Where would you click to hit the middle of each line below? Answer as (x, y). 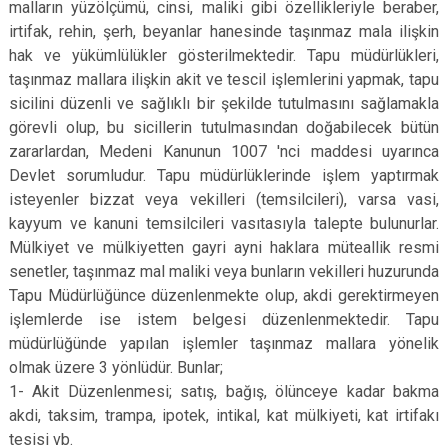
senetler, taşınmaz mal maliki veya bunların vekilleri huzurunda (224, 271)
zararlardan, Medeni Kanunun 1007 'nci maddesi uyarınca (224, 151)
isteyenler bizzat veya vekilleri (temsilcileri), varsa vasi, (224, 199)
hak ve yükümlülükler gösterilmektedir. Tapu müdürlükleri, (224, 55)
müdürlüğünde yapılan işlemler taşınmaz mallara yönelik (224, 343)
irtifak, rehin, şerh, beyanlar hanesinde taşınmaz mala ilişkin (224, 31)
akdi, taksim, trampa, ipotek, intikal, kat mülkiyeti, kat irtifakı (224, 415)
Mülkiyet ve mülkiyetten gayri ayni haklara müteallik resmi (224, 247)
